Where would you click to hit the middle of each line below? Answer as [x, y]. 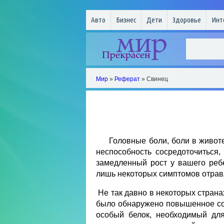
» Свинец [154, 79]
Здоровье [187, 20]
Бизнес [126, 20]
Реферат [127, 79]
